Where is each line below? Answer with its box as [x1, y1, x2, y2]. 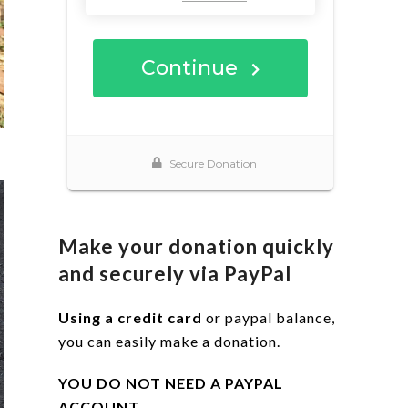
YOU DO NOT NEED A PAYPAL [58, 374, 283, 392]
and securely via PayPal [58, 261, 291, 286]
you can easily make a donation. [58, 332, 280, 350]
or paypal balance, [202, 309, 335, 326]
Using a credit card [58, 309, 202, 326]
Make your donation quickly [58, 234, 334, 259]
